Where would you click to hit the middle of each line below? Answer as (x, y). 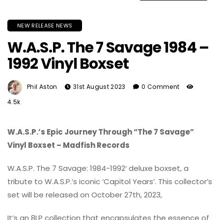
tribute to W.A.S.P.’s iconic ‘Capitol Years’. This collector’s (110, 182)
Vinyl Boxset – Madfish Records (69, 145)
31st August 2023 (99, 87)
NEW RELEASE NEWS (45, 26)
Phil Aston (42, 87)
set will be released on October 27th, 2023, (85, 195)
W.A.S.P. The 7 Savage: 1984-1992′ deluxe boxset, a (98, 168)
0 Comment (161, 87)
